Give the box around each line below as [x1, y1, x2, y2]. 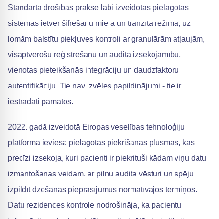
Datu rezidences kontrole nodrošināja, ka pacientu [8, 201, 181, 209]
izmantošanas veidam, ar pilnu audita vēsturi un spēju [8, 170, 194, 178]
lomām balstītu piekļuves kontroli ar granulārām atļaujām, [8, 35, 205, 43]
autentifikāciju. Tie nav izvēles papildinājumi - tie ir [8, 82, 181, 90]
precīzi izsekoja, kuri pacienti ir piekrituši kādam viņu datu [8, 154, 206, 162]
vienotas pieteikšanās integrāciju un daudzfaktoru [8, 66, 179, 74]
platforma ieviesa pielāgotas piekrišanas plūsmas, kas [8, 138, 195, 147]
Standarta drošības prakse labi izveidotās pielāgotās [8, 3, 189, 12]
